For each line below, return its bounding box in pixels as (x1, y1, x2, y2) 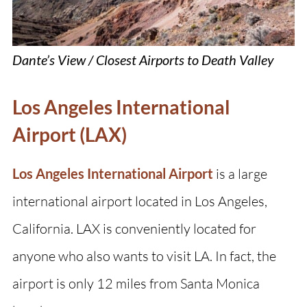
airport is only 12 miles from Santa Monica (12, 274, 260, 292)
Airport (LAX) (12, 122, 127, 146)
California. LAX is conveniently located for (12, 219, 256, 237)
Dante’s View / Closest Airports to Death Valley (12, 51, 274, 68)
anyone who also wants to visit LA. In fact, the (12, 247, 276, 265)
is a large (215, 164, 267, 182)
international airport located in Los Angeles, (12, 192, 267, 210)
